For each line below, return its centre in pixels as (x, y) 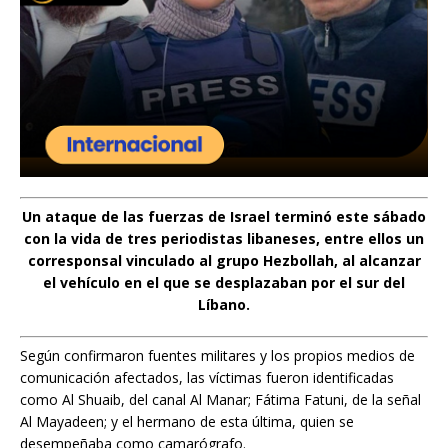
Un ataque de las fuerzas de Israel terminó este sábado (224, 216)
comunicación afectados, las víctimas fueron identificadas (207, 377)
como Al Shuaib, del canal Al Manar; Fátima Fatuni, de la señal (220, 399)
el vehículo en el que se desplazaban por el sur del (224, 282)
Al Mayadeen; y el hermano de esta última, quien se (187, 421)
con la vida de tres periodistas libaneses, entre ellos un (224, 238)
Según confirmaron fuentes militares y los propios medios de (217, 355)
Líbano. (224, 304)
